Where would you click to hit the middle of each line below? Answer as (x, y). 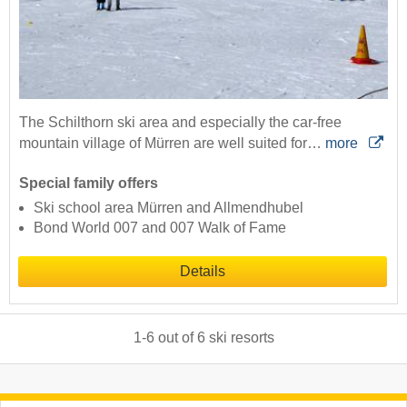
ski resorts (241, 337)
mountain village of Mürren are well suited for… (172, 143)
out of (175, 337)
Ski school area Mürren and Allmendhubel (169, 207)
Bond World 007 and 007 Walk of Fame (160, 227)
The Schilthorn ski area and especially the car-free (180, 122)
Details (203, 271)
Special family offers (89, 183)
